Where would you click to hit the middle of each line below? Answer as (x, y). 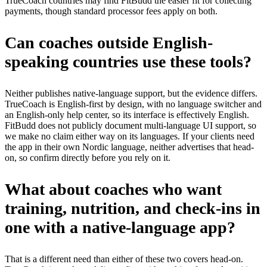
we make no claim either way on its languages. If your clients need (130, 136)
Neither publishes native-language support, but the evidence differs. (131, 93)
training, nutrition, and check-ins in (133, 208)
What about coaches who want (113, 189)
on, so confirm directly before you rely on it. (88, 157)
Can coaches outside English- (109, 42)
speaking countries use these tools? (128, 61)
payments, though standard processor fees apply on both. (111, 11)
